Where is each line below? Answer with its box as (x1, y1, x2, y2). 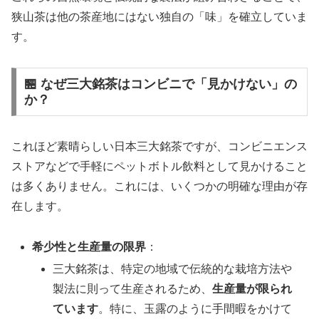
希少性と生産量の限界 (32, 240, 147, 253)
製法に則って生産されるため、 (53, 282, 213, 295)
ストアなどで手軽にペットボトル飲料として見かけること (11, 159, 308, 172)
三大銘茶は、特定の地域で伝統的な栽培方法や (53, 262, 293, 275)
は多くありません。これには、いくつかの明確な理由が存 (11, 179, 308, 192)
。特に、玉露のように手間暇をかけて (98, 302, 293, 315)
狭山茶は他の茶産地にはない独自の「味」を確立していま (11, 11, 308, 23)
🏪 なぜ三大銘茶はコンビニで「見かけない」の (23, 76, 297, 91)
